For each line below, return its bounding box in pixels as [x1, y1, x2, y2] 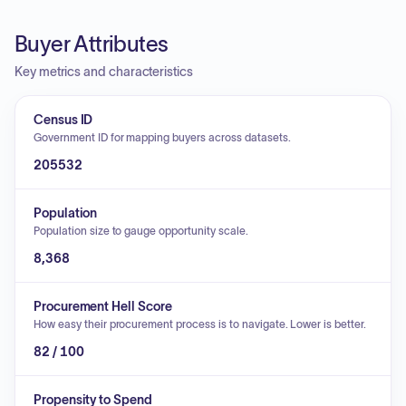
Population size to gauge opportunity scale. [34, 225, 248, 237]
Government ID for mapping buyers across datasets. [34, 131, 291, 143]
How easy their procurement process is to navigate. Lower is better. [34, 318, 366, 330]
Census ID [34, 112, 93, 127]
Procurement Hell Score [34, 299, 172, 314]
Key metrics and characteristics [14, 64, 193, 79]
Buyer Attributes [14, 32, 169, 56]
